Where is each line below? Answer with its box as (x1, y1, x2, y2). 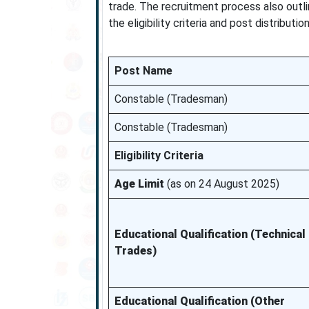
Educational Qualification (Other (114, 295, 285, 308)
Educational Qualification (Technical (114, 228, 306, 241)
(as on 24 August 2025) (163, 177, 279, 190)
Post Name (114, 64, 172, 77)
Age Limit (114, 177, 164, 190)
